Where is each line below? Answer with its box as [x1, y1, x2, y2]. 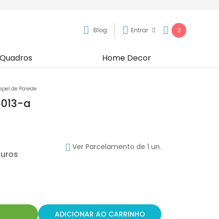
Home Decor [102, 52, 152, 64]
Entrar [131, 25, 150, 34]
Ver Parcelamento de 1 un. [72, 141, 162, 152]
